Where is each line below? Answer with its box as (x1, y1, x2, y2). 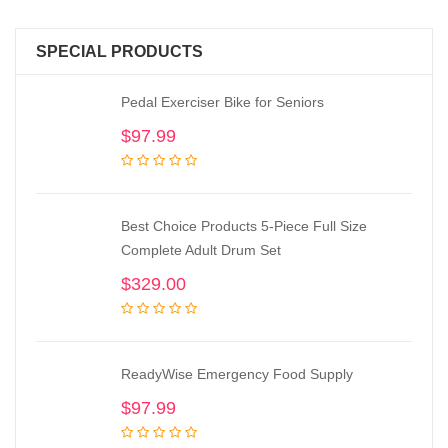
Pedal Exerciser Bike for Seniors (121, 94, 324, 110)
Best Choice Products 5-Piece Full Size (121, 218, 367, 234)
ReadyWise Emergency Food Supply (121, 366, 353, 382)
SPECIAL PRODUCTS (36, 43, 203, 60)
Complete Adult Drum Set (121, 242, 281, 258)
